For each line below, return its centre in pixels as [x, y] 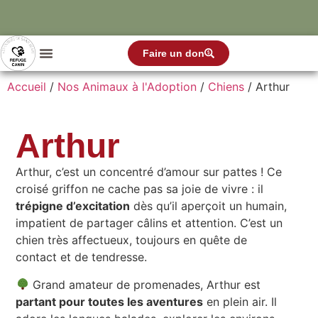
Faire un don [174, 53]
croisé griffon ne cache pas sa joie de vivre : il [140, 189]
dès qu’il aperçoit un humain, [209, 206]
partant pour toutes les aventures [110, 301]
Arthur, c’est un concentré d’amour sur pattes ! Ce [149, 172]
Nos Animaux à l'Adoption [127, 87]
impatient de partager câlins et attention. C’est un [149, 223]
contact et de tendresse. [82, 257]
